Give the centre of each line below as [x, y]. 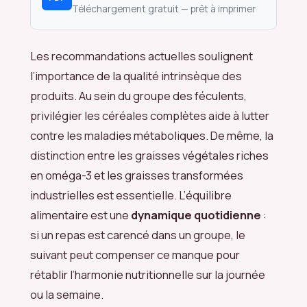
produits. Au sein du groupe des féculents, [138, 95]
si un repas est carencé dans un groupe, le [138, 234]
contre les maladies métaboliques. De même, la [152, 135]
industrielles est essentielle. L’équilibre [131, 195]
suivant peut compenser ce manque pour [135, 254]
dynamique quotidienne [196, 214]
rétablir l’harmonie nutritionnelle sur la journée [148, 274]
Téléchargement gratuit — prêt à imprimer [164, 8]
